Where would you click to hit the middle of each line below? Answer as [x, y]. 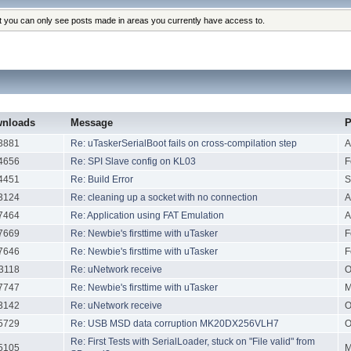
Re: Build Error [102, 180]
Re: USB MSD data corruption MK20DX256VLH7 [175, 324]
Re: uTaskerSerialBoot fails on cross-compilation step [184, 144]
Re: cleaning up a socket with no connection [165, 198]
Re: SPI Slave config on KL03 [134, 162]
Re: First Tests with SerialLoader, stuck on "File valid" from [193, 342]
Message [91, 123]
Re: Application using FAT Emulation [148, 216]
